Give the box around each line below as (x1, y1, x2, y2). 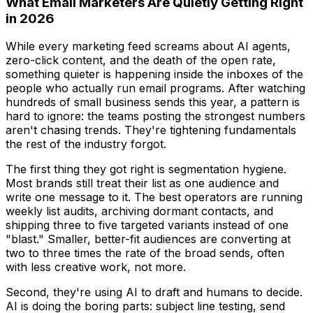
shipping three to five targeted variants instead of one (6, 218, 289, 233)
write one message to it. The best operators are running (6, 190, 303, 205)
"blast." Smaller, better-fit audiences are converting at (6, 232, 291, 247)
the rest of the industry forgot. (6, 137, 166, 152)
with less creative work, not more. (6, 260, 186, 275)
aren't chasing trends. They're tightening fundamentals (6, 123, 296, 138)
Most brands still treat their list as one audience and (6, 176, 279, 191)
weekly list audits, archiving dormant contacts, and (6, 204, 273, 219)
